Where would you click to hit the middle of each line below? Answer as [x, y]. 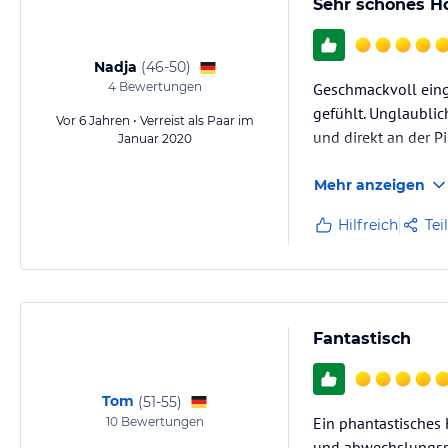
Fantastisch [362, 338]
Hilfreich [368, 225]
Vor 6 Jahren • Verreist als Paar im [155, 120]
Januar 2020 [155, 138]
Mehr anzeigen [369, 185]
